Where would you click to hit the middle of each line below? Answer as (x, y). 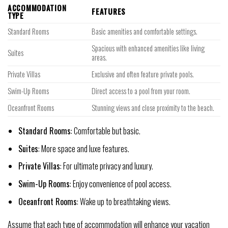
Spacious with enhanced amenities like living (148, 48)
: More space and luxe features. (83, 148)
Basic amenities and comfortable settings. (145, 32)
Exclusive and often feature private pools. (143, 74)
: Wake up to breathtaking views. (123, 201)
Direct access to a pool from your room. (141, 91)
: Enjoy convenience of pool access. (120, 184)
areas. (99, 58)
